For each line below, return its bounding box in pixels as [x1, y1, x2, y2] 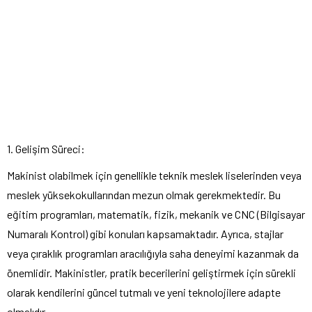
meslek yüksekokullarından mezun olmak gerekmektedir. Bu [7, 188, 281, 202]
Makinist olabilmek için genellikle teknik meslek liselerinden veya [7, 169, 302, 182]
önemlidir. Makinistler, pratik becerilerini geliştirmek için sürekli [7, 266, 296, 280]
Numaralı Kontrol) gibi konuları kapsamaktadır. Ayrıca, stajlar [7, 227, 283, 241]
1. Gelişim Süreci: [7, 142, 85, 156]
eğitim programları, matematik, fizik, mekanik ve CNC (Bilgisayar [7, 208, 305, 221]
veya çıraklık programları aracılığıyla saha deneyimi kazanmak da [7, 247, 299, 260]
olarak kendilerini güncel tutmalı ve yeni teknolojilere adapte [7, 286, 281, 299]
